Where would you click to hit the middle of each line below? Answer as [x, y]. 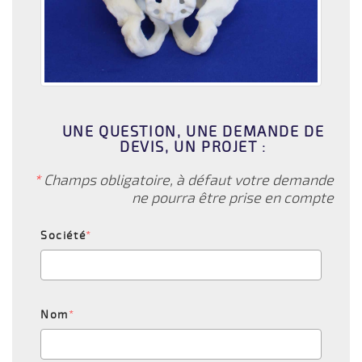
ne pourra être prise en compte [233, 198]
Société [63, 236]
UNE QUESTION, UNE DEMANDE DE [193, 132]
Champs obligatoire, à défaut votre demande [187, 181]
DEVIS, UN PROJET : [193, 147]
